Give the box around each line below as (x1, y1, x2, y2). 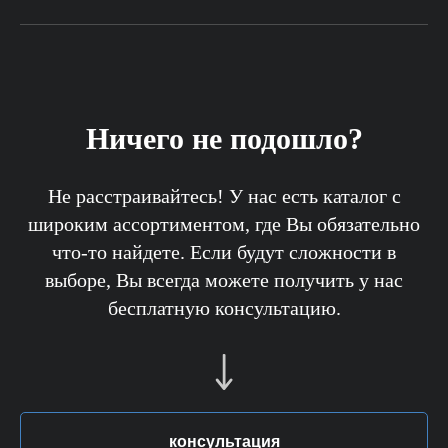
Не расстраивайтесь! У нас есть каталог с (47, 185, 401, 208)
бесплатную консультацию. (107, 297, 341, 320)
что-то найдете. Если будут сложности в (52, 241, 396, 264)
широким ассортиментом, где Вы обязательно (28, 213, 420, 236)
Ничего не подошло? (85, 122, 363, 156)
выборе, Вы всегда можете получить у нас (45, 269, 403, 292)
